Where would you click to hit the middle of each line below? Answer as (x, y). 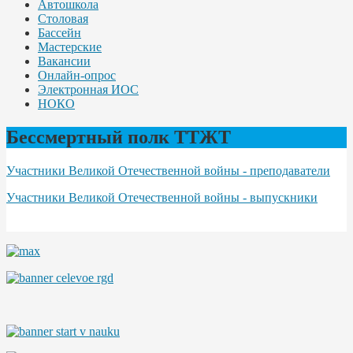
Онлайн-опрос (77, 75)
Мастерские (70, 46)
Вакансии (64, 61)
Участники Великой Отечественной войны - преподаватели (168, 170)
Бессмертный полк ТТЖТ (119, 137)
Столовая (63, 18)
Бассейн (59, 32)
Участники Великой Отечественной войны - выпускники (162, 197)
